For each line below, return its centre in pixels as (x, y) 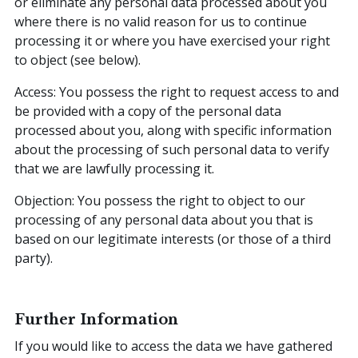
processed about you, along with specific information (173, 131)
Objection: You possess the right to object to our (160, 201)
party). (34, 259)
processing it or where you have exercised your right (172, 41)
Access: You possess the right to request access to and (177, 92)
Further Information (96, 320)
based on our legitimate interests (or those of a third (173, 239)
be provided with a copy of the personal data (148, 111)
